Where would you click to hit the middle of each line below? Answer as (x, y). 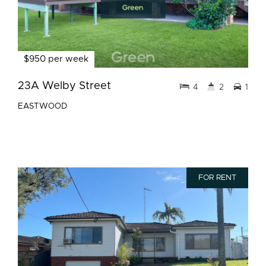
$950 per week (56, 59)
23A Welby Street (64, 86)
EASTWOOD (42, 106)
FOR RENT (217, 178)
